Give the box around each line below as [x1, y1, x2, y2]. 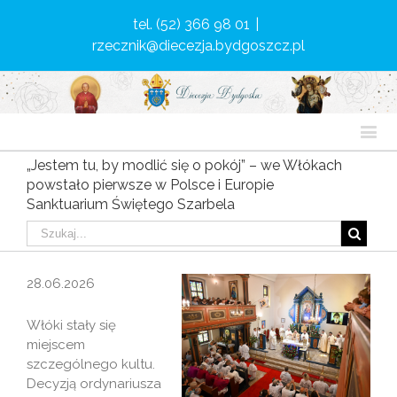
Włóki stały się [27, 317, 116, 334]
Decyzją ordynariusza [27, 376, 161, 393]
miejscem [27, 337, 85, 354]
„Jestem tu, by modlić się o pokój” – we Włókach [27, 157, 342, 175]
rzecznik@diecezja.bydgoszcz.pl [92, 37, 305, 54]
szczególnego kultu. [27, 356, 155, 373]
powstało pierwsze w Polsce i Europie [27, 176, 274, 194]
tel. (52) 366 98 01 [133, 16, 250, 33]
